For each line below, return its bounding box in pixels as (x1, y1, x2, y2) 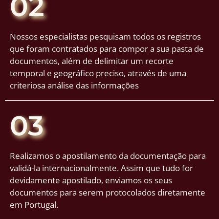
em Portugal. (10, 198, 58, 210)
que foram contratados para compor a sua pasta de (10, 43, 204, 54)
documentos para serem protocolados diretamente (10, 186, 205, 198)
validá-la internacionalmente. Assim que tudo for (10, 162, 193, 174)
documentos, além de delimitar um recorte (10, 55, 174, 66)
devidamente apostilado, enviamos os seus (10, 174, 172, 186)
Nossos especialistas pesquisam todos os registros (10, 30, 201, 42)
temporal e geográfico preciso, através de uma (10, 67, 186, 79)
